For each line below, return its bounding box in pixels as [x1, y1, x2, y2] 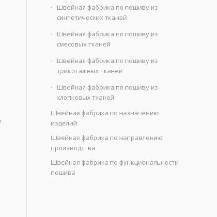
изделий [51, 119, 77, 127]
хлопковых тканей [57, 93, 115, 102]
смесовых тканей [57, 40, 111, 48]
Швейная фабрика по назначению [51, 108, 159, 117]
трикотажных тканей [57, 66, 123, 75]
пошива [51, 168, 76, 177]
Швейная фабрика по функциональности [51, 158, 179, 167]
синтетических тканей [57, 13, 127, 22]
